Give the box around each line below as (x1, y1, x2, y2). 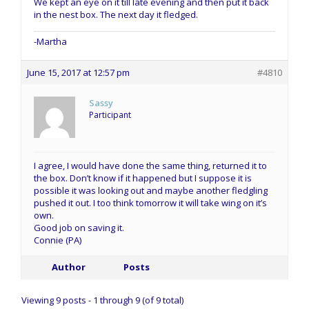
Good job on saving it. (34, 221, 124, 234)
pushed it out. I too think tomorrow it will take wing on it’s (34, 196, 267, 209)
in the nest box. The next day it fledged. (34, 8, 198, 21)
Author (51, 260, 86, 273)
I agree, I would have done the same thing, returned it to (34, 159, 267, 172)
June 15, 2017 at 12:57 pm (27, 66, 130, 79)
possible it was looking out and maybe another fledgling (34, 183, 268, 197)
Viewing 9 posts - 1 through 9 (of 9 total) (21, 293, 183, 306)
